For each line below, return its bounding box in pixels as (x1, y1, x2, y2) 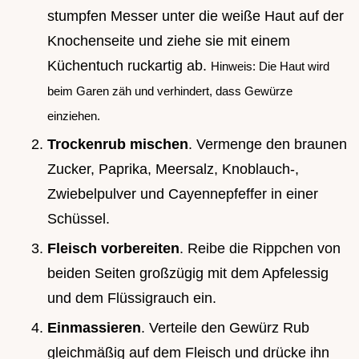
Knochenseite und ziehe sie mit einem (47, 32, 290, 49)
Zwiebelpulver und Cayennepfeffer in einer (47, 186, 318, 203)
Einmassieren (47, 319, 141, 336)
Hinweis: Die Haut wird (211, 58, 329, 73)
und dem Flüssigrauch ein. (47, 289, 216, 306)
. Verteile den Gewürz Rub (141, 319, 309, 336)
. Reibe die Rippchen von (179, 240, 341, 256)
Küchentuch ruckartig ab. (47, 57, 211, 74)
